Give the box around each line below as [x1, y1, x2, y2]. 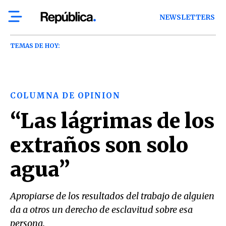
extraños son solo [10, 133, 188, 158]
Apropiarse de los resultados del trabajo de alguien [10, 190, 214, 202]
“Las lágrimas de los [10, 108, 214, 134]
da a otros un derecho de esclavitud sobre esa [10, 204, 193, 215]
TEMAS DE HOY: [10, 42, 60, 49]
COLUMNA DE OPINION [10, 91, 120, 100]
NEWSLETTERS [159, 13, 215, 22]
